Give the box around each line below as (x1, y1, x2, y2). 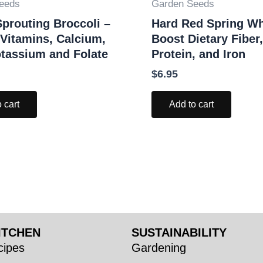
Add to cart (169, 99, 214, 109)
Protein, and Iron (151, 47, 245, 60)
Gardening (131, 241, 186, 254)
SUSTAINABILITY (131, 226, 227, 239)
